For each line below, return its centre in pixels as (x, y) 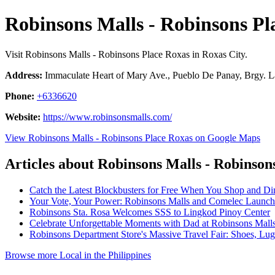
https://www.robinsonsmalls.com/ (107, 117)
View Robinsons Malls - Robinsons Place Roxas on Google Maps (133, 137)
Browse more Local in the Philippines (78, 255)
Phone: (20, 96)
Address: (24, 75)
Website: (23, 117)
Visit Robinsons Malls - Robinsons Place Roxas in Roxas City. (126, 54)
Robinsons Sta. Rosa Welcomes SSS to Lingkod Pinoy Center (150, 212)
